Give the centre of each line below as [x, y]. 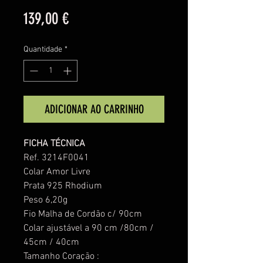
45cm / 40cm [51, 242]
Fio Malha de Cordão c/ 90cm [83, 214]
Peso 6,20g [45, 200]
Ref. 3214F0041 [56, 158]
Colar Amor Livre [57, 172]
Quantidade [43, 50]
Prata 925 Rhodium [63, 186]
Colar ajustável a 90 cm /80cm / [89, 228]
